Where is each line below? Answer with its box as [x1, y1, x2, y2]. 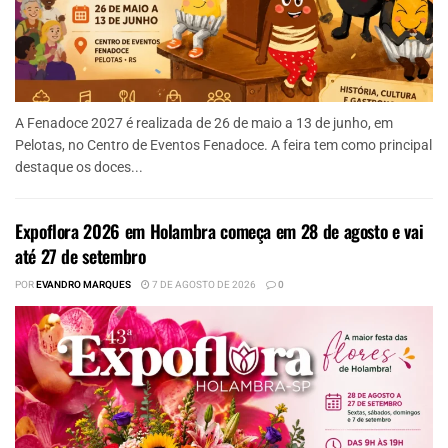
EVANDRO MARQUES [36, 277, 131, 292]
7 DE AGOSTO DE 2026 [150, 277, 256, 292]
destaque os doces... [15, 158, 143, 175]
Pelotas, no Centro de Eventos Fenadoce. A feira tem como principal [15, 136, 432, 153]
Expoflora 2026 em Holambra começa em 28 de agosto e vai [15, 217, 424, 244]
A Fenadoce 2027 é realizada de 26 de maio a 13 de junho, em [15, 114, 393, 131]
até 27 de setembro [15, 242, 146, 269]
